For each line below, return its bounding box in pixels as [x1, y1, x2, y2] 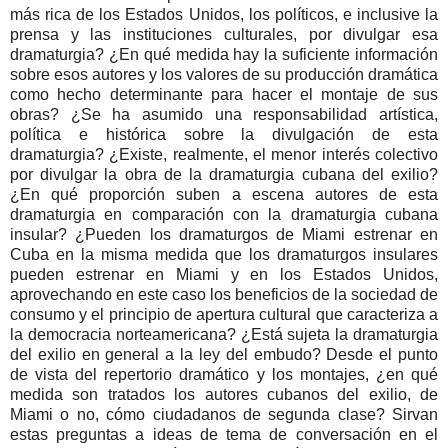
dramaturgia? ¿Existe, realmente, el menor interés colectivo [10, 145, 438, 163]
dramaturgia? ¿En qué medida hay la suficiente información [10, 45, 438, 63]
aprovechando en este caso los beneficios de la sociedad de [10, 285, 438, 303]
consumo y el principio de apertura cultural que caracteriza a [10, 305, 438, 323]
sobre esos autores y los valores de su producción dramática [10, 65, 438, 83]
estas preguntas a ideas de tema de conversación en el [10, 425, 438, 443]
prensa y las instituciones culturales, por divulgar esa [10, 25, 438, 43]
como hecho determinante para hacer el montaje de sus [10, 85, 438, 103]
